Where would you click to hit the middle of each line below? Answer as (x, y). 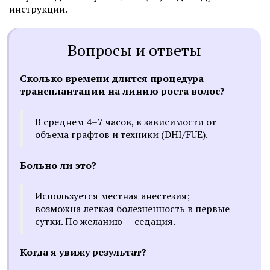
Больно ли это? (58, 165)
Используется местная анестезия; (112, 196)
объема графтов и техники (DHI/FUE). (121, 134)
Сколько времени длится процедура (112, 78)
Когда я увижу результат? (83, 252)
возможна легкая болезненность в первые (132, 209)
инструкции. (38, 9)
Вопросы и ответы (134, 50)
